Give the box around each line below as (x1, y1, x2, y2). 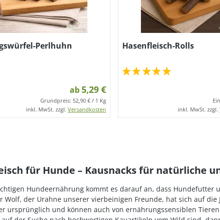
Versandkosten (67, 106, 106, 113)
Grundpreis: (40, 97, 73, 104)
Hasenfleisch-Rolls (122, 40, 194, 51)
